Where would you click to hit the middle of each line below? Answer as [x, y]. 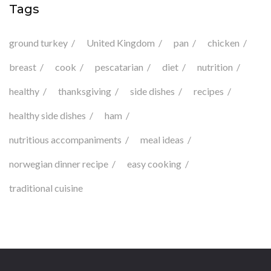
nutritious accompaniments [65, 140]
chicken [224, 43]
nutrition [215, 67]
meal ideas [162, 140]
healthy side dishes [47, 116]
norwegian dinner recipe [59, 164]
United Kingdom [121, 43]
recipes [209, 91]
